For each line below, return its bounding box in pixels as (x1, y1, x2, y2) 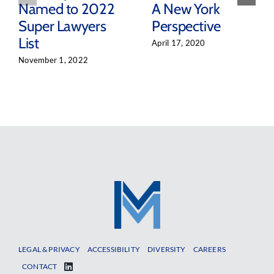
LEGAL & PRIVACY (18, 244, 80, 254)
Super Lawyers (18, 17, 106, 35)
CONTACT (21, 261, 57, 271)
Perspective (151, 17, 221, 35)
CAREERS (193, 244, 226, 254)
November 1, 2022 (18, 54, 89, 65)
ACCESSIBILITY (87, 244, 141, 254)
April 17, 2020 (151, 37, 206, 48)
